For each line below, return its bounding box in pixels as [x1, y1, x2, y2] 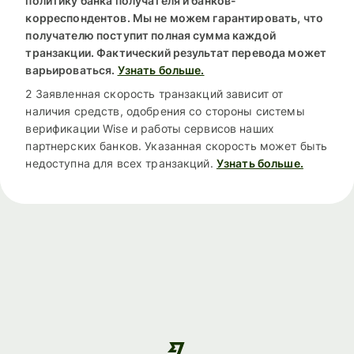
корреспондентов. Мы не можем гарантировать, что [25, 10, 324, 24]
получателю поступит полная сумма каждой [25, 28, 276, 42]
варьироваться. [25, 62, 115, 77]
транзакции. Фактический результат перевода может [25, 45, 327, 59]
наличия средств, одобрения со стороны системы [25, 104, 305, 118]
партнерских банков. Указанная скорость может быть [25, 138, 328, 153]
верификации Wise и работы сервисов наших [25, 121, 275, 135]
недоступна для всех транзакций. [25, 156, 213, 170]
